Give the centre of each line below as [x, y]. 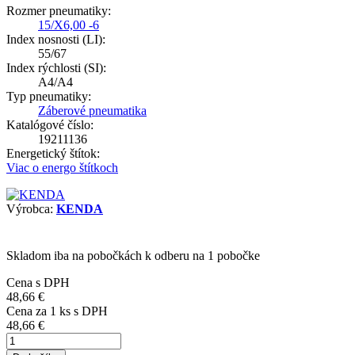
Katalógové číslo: [50, 125]
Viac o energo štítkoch [62, 168]
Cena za [28, 311]
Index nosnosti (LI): [56, 40]
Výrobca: [31, 209]
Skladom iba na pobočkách [76, 256]
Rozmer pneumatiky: [59, 11]
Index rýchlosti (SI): [56, 68]
